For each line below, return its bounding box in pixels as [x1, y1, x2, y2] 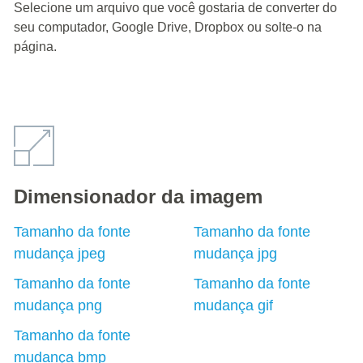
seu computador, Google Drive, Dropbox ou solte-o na [14, 20, 322, 34]
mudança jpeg [14, 246, 105, 262]
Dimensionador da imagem [14, 186, 263, 207]
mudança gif [193, 297, 273, 314]
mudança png [14, 297, 102, 314]
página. [14, 40, 57, 53]
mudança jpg [193, 246, 277, 262]
